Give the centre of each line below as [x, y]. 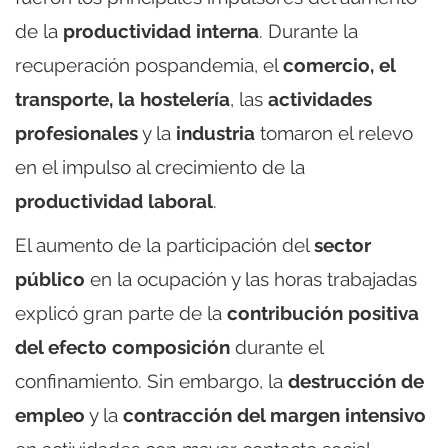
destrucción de [356, 380]
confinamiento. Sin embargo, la [151, 380]
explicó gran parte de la [121, 312]
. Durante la [308, 30]
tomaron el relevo [334, 132]
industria [215, 132]
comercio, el [339, 64]
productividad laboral [114, 200]
